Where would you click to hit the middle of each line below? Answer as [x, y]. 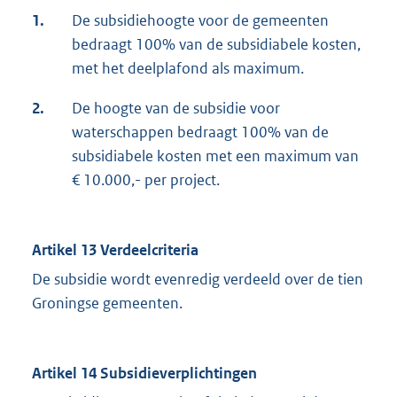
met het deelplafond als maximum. [188, 69]
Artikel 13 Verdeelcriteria [115, 250]
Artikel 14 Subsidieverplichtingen [144, 374]
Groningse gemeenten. [107, 304]
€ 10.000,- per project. [146, 180]
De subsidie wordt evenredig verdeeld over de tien [198, 280]
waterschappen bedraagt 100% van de [200, 132]
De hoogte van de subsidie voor [176, 109]
